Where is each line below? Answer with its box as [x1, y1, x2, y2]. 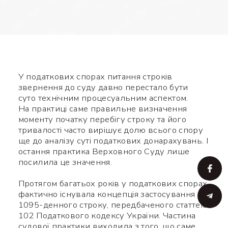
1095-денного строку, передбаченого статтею [18, 199, 207, 211]
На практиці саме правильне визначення [18, 103, 187, 115]
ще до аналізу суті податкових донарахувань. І [18, 135, 208, 147]
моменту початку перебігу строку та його [18, 113, 186, 126]
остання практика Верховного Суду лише [18, 146, 190, 158]
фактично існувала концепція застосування [18, 188, 195, 201]
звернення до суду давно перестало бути [18, 81, 188, 94]
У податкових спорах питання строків [18, 71, 173, 83]
